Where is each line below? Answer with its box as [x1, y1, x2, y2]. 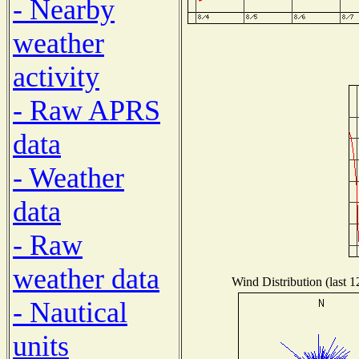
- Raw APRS [13, 94, 160, 127]
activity [13, 60, 99, 93]
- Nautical [13, 296, 127, 329]
